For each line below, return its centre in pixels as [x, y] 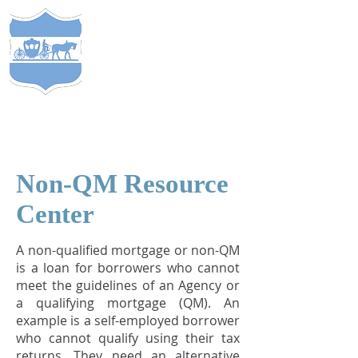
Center [55, 214]
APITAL [168, 52]
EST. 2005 [189, 76]
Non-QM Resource [122, 184]
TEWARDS [152, 30]
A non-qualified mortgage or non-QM [128, 250]
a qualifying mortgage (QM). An [128, 303]
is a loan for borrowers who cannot [128, 268]
